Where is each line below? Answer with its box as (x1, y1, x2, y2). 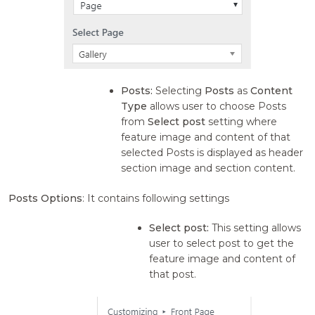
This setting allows (212, 221, 302, 235)
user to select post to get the (149, 237, 295, 250)
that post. (149, 268, 197, 281)
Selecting (155, 84, 205, 98)
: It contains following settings (82, 192, 230, 205)
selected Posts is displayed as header (121, 146, 304, 160)
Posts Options (8, 192, 83, 205)
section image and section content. (121, 162, 296, 175)
